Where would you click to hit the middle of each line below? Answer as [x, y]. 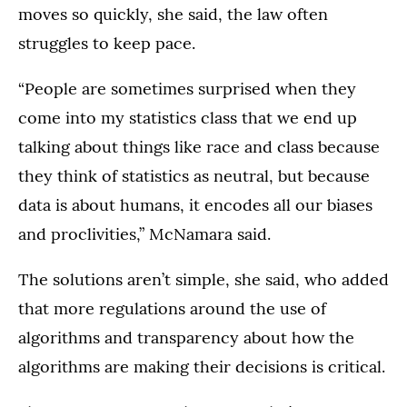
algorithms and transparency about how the [186, 338]
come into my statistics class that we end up [188, 118]
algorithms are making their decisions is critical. [202, 367]
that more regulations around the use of [172, 309]
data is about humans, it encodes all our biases [195, 205]
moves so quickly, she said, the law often [173, 15]
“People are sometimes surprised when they [187, 89]
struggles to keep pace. [107, 44]
